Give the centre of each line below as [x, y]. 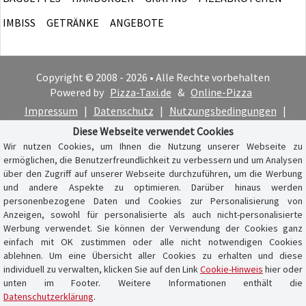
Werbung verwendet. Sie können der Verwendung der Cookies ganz [153, 228]
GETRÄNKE [73, 22]
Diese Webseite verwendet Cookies [153, 131]
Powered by [78, 92]
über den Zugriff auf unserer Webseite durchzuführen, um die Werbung [153, 173]
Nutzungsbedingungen [223, 110]
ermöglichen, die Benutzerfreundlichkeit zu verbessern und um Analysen [153, 160]
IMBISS [19, 22]
